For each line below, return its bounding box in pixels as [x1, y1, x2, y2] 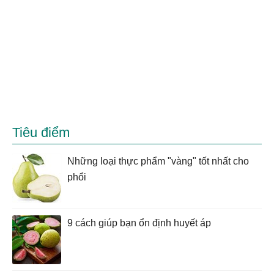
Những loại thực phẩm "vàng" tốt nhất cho [67, 156, 249, 167]
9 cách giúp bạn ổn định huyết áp [67, 218, 211, 229]
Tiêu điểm [12, 125, 70, 141]
